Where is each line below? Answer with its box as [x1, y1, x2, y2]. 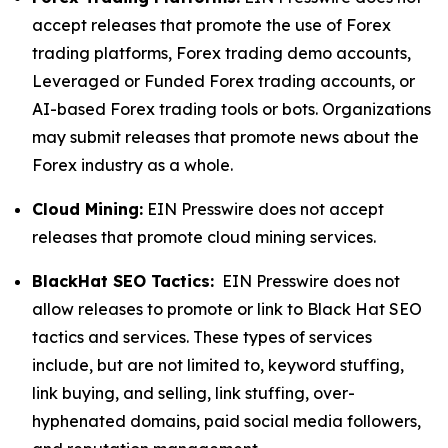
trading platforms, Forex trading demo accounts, [32, 43, 411, 63]
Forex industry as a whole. [32, 155, 233, 175]
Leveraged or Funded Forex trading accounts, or [32, 71, 415, 91]
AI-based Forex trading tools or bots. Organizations [32, 99, 431, 119]
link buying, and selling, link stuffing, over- [32, 383, 355, 403]
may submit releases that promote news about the [32, 127, 419, 147]
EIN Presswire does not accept [143, 199, 384, 219]
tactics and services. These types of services [32, 327, 372, 347]
